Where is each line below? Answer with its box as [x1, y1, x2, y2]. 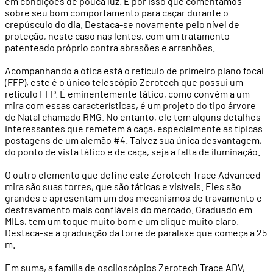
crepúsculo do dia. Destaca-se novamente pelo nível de [5, 18, 239, 30]
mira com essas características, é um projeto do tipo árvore [5, 99, 256, 111]
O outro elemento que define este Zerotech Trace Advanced [5, 168, 261, 180]
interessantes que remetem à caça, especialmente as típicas [5, 122, 263, 134]
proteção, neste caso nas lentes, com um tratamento [5, 29, 230, 41]
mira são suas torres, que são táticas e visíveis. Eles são [5, 180, 241, 192]
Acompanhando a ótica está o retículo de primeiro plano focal [5, 64, 264, 76]
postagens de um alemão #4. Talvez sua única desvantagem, [5, 133, 262, 146]
